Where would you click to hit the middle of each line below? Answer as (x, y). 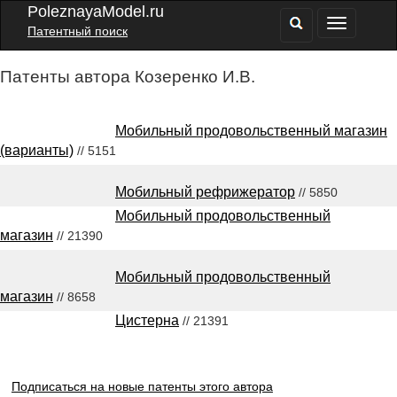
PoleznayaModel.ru (96, 12)
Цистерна (147, 320)
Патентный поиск (78, 31)
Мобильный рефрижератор (205, 192)
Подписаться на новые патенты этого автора (142, 386)
